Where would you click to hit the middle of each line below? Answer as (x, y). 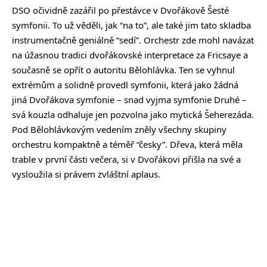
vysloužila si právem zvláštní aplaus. (86, 174)
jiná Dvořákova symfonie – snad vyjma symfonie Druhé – (129, 99)
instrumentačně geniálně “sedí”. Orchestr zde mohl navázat (133, 40)
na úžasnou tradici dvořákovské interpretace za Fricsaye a (130, 55)
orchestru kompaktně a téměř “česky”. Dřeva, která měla (127, 144)
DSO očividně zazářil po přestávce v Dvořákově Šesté (120, 10)
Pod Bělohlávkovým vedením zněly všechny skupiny (119, 129)
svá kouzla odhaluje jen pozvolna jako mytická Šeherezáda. (133, 114)
